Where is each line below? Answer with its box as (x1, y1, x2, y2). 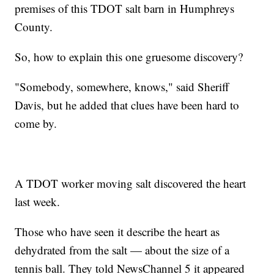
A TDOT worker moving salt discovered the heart (15, 175, 246, 191)
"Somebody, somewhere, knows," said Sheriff (15, 78, 229, 94)
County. (15, 18, 53, 34)
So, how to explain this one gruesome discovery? (15, 48, 243, 64)
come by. (15, 115, 57, 131)
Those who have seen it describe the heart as (15, 223, 220, 239)
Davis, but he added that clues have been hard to (15, 97, 240, 113)
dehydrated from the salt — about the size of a (15, 242, 230, 257)
